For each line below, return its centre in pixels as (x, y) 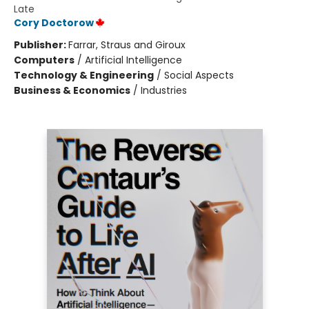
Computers (44, 60)
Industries (164, 91)
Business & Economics (72, 91)
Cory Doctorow (54, 23)
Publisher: (41, 45)
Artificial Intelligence (133, 60)
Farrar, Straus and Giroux (127, 45)
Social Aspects (199, 76)
